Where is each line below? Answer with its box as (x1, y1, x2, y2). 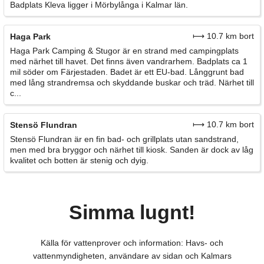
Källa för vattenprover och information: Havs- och (41, 237, 223, 247)
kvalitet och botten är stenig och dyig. (10, 156, 148, 166)
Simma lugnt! (69, 200, 195, 223)
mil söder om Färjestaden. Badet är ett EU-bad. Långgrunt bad (10, 67, 244, 77)
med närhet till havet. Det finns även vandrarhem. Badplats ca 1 (10, 57, 247, 67)
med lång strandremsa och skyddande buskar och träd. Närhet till (10, 78, 254, 88)
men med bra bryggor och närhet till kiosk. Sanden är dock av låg (10, 145, 253, 155)
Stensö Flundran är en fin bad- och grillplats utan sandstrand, (10, 134, 239, 144)
